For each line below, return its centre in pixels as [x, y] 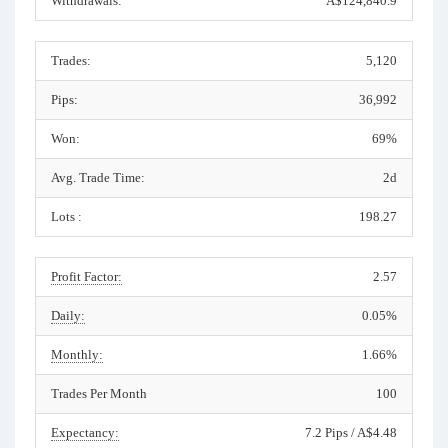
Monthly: [77, 354]
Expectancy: [85, 432]
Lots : [66, 216]
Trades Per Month [99, 393]
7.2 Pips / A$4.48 [351, 432]
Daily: [68, 315]
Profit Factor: [86, 276]
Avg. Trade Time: [98, 177]
